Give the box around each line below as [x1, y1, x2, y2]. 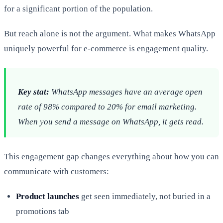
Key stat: [18, 87, 49, 97]
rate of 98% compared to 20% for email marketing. [18, 102, 197, 111]
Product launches [16, 191, 79, 201]
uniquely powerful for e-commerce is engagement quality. [4, 43, 208, 53]
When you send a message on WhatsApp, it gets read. [18, 116, 204, 126]
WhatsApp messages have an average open [49, 87, 203, 97]
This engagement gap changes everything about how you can [4, 151, 219, 161]
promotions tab [16, 206, 69, 216]
